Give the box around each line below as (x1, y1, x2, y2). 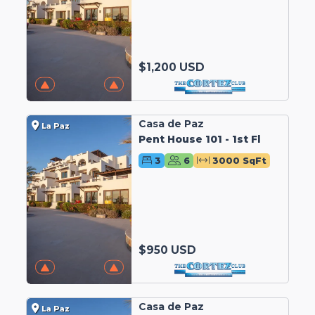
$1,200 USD (138, 60, 205, 74)
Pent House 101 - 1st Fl (138, 132, 261, 146)
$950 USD (138, 243, 196, 257)
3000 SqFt (212, 155, 267, 166)
